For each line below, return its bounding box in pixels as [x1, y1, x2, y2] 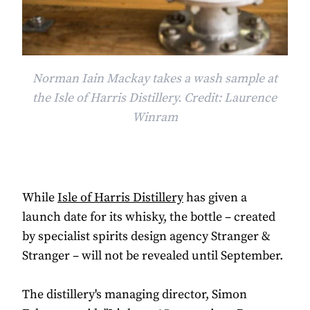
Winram [131, 109, 178, 125]
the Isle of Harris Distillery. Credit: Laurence [33, 89, 277, 106]
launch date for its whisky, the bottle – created [22, 208, 275, 225]
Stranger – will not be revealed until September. [22, 247, 283, 264]
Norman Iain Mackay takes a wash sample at [32, 70, 277, 86]
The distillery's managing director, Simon [22, 286, 247, 302]
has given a [183, 189, 247, 206]
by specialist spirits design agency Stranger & [22, 228, 271, 244]
